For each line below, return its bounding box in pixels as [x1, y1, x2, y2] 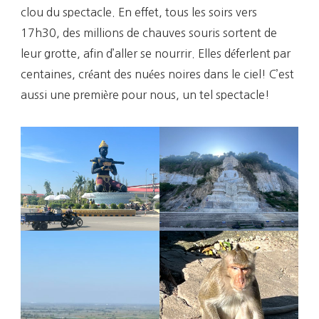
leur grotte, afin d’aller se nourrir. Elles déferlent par [21, 47, 291, 59]
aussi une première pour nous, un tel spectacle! [21, 88, 270, 100]
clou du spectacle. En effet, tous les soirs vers [21, 6, 257, 18]
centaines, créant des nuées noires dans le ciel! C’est [21, 68, 294, 80]
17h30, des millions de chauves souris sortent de [21, 26, 277, 38]
